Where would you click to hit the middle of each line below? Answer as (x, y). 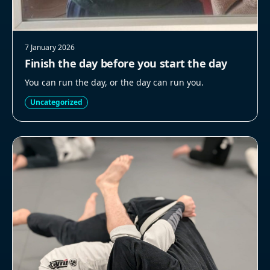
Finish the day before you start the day (126, 64)
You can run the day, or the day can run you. (114, 83)
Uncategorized (56, 102)
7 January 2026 (50, 48)
